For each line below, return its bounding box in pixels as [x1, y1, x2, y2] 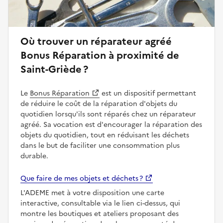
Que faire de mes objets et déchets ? [20, 173, 143, 184]
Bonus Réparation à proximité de [20, 47, 179, 63]
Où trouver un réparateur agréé [20, 33, 172, 49]
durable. [20, 150, 48, 161]
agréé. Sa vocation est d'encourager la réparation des [20, 119, 202, 130]
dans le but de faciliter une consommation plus [20, 140, 180, 151]
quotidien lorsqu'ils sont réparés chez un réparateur [20, 109, 196, 119]
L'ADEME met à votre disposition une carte [20, 187, 164, 198]
